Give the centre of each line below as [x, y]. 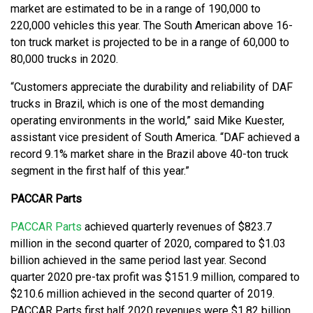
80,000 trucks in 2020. [64, 59]
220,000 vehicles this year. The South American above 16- [152, 25]
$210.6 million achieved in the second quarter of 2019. [143, 293]
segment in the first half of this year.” [100, 170]
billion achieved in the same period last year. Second [138, 260]
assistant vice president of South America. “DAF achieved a [155, 137]
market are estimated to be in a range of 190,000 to [136, 8]
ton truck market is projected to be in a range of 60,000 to [150, 42]
